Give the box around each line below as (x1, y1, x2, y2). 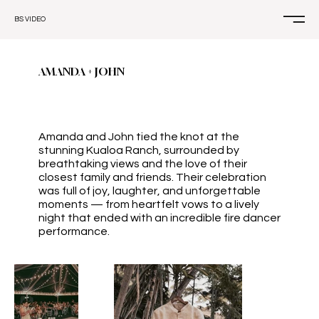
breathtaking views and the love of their (38, 158, 247, 170)
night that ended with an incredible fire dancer (38, 212, 281, 224)
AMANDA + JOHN (38, 66, 125, 78)
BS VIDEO (14, 16, 46, 23)
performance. (38, 226, 110, 238)
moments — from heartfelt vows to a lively (38, 199, 259, 211)
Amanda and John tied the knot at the (38, 131, 239, 143)
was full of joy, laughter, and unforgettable (38, 185, 261, 197)
